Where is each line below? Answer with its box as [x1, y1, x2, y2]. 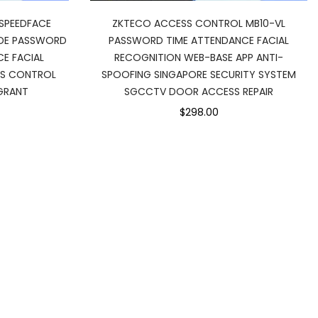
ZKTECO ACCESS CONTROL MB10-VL [112, 16, 285, 31]
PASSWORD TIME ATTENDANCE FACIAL [109, 33, 289, 48]
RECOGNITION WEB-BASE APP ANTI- [114, 50, 283, 65]
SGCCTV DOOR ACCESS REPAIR [124, 84, 273, 99]
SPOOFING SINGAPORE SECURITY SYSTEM [102, 67, 296, 82]
